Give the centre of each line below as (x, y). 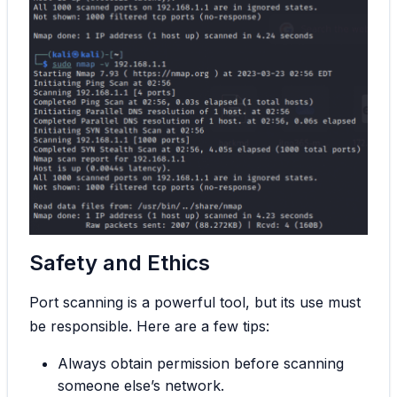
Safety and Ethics (120, 263)
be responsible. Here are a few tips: (149, 327)
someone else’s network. (141, 386)
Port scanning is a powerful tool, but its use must (195, 303)
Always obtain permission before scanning (201, 364)
